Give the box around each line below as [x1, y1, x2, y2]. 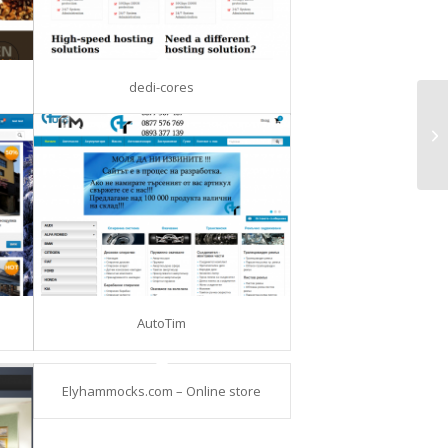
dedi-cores [129, 77, 195, 96]
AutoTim [137, 314, 187, 333]
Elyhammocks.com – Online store [62, 382, 262, 401]
